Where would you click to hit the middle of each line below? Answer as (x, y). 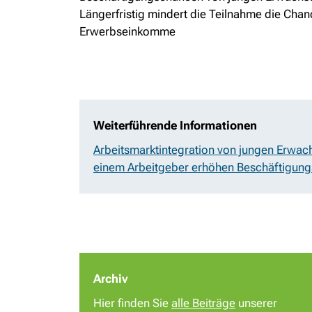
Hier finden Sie (132, 303)
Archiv (111, 279)
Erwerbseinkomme (127, 31)
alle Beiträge (203, 303)
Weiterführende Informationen (175, 125)
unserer (256, 303)
